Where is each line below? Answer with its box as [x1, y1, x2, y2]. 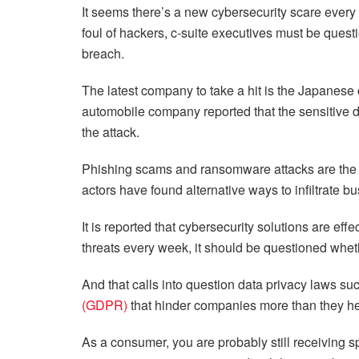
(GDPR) [82, 296, 127, 315]
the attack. [82, 123, 139, 142]
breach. [82, 44, 124, 63]
